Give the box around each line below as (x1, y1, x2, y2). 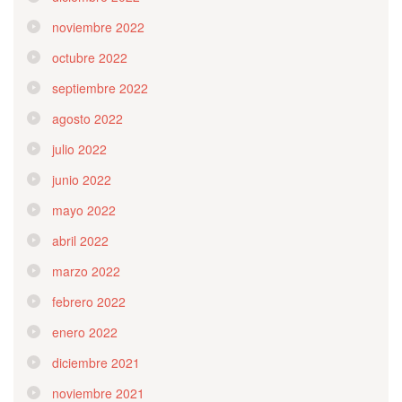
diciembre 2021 (52, 353, 140, 371)
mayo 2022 (52, 200, 116, 219)
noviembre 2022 (52, 17, 144, 36)
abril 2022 (52, 231, 109, 249)
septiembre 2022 (52, 78, 148, 97)
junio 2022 (52, 170, 111, 188)
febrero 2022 (52, 292, 126, 310)
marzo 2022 (52, 261, 120, 280)
